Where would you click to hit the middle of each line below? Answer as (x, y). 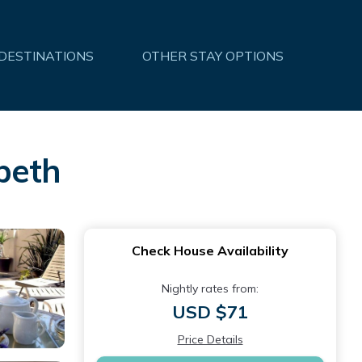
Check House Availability (210, 250)
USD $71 (210, 312)
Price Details (210, 339)
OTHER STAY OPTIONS (213, 55)
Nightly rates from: (210, 288)
